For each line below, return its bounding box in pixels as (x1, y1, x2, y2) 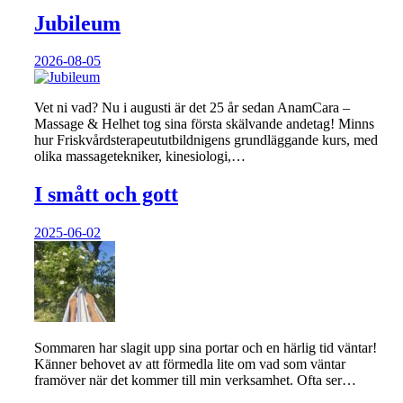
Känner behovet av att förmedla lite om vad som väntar (34, 356, 345, 372)
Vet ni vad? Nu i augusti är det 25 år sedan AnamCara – (34, 100, 350, 116)
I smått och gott (34, 183, 178, 207)
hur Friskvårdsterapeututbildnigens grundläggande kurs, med (34, 132, 378, 148)
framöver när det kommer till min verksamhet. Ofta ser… (34, 372, 356, 389)
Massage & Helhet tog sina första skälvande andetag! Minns (34, 116, 374, 132)
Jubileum (34, 11, 121, 35)
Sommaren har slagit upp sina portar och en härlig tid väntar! (34, 340, 377, 356)
